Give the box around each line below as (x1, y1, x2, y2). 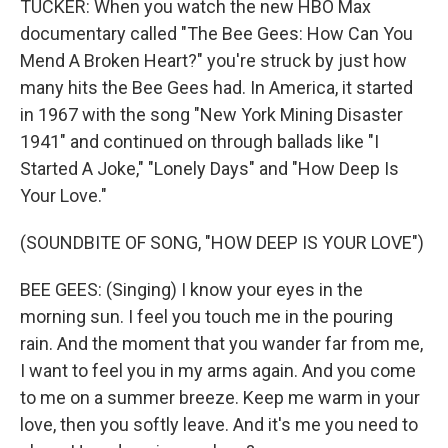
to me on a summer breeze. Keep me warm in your (20, 387, 420, 408)
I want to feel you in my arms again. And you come (20, 360, 416, 381)
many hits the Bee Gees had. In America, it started (20, 77, 413, 98)
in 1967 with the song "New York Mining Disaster (20, 104, 403, 125)
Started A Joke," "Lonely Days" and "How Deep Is (20, 158, 399, 179)
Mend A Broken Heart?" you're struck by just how (20, 50, 407, 71)
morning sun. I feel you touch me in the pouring (20, 306, 393, 327)
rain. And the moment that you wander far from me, (20, 333, 423, 354)
